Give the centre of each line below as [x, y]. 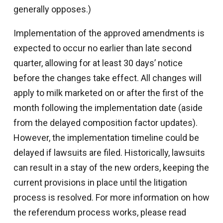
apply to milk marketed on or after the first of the [108, 93]
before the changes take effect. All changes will [107, 78]
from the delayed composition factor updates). [105, 123]
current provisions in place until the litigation [100, 183]
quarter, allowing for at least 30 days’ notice [98, 63]
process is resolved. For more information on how [111, 198]
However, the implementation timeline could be [106, 138]
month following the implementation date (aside [108, 108]
